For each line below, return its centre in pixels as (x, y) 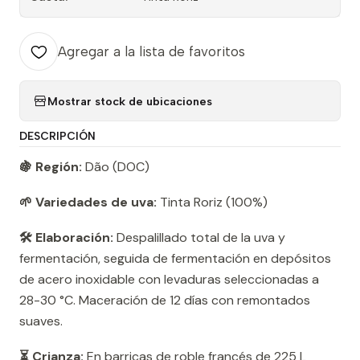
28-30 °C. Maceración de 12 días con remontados (165, 301)
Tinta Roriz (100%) (212, 202)
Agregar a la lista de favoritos (151, 52)
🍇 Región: (51, 167)
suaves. (41, 321)
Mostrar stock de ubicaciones (130, 101)
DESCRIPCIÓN (57, 136)
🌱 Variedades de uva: (88, 202)
